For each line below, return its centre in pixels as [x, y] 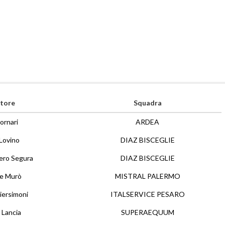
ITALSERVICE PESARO [147, 194]
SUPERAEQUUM [147, 212]
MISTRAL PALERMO [147, 176]
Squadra [147, 103]
